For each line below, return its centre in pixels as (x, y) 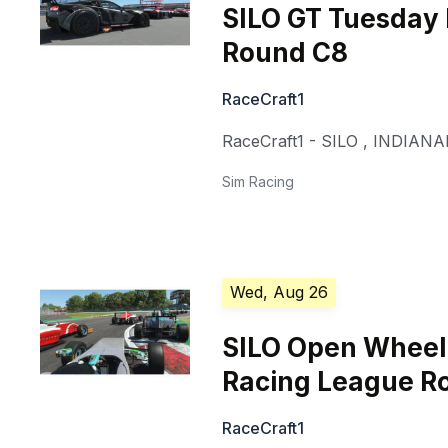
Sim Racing (258, 182)
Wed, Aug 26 (279, 292)
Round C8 (285, 53)
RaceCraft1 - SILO (290, 141)
